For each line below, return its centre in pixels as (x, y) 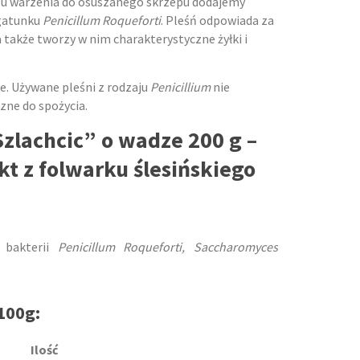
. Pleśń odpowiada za (217, 20)
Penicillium (180, 86)
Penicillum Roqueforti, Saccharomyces (168, 247)
